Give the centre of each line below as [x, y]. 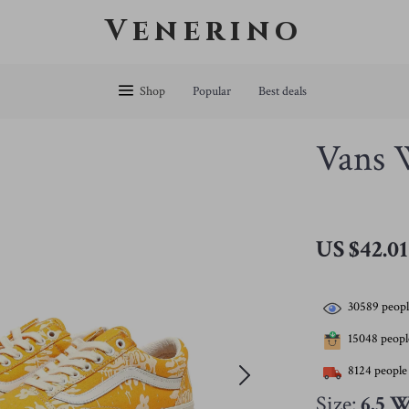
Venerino [204, 31]
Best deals [282, 91]
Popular [211, 91]
